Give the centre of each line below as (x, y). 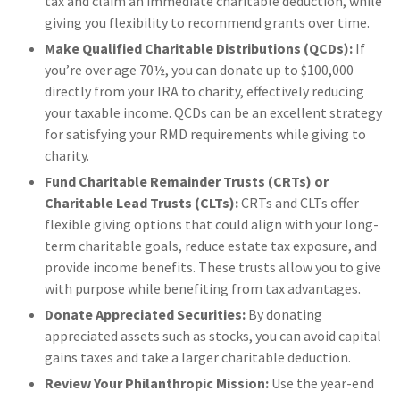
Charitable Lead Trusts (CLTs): (142, 203)
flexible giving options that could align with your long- (212, 225)
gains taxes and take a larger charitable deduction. (198, 358)
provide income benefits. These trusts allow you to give (213, 267)
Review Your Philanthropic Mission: (157, 383)
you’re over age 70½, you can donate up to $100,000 (199, 70)
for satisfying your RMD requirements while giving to (205, 134)
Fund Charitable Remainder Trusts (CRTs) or (187, 182)
